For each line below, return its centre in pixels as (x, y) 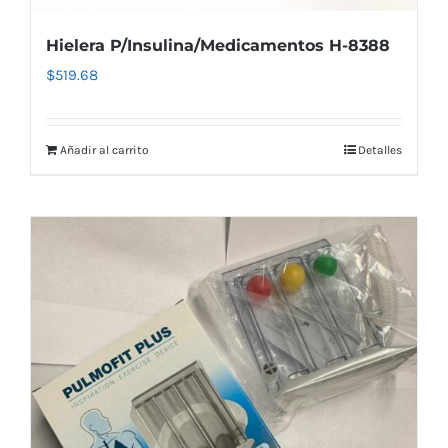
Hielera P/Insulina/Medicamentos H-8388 (218, 46)
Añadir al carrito (104, 150)
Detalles (380, 150)
